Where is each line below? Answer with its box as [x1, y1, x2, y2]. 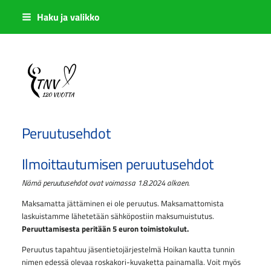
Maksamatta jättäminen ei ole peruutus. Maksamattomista [21, 197, 224, 210]
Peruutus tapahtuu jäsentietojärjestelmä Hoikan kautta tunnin [21, 243, 235, 255]
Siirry [6, 6, 24, 18]
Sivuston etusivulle [50, 80, 132, 93]
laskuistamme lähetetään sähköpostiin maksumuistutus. [21, 210, 214, 223]
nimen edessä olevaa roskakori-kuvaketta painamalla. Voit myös [21, 255, 241, 268]
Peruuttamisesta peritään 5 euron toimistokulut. [21, 223, 189, 235]
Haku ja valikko [36, 10, 100, 24]
